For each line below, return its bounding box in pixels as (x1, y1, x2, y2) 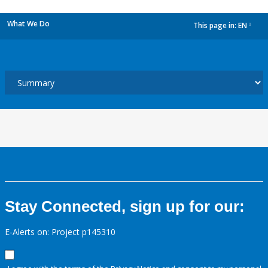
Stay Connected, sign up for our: (5, 197, 245, 215)
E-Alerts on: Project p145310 (5, 226, 115, 237)
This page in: (193, 20, 238, 31)
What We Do (7, 19, 50, 29)
